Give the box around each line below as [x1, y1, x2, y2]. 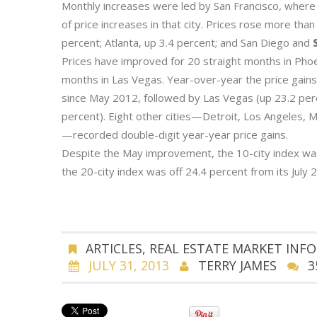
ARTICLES [86, 240, 142, 257]
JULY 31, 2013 [88, 257, 169, 274]
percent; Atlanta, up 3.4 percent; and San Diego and [62, 35, 310, 50]
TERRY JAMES [198, 257, 277, 274]
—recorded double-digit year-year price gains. [62, 127, 288, 142]
